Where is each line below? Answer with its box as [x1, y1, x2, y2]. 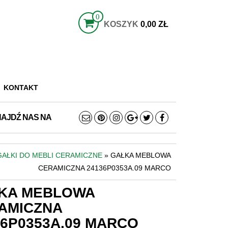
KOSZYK [104, 20, 138, 28]
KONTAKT [3, 83, 38, 92]
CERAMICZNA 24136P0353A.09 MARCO [38, 164, 171, 172]
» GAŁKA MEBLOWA [102, 151, 171, 159]
